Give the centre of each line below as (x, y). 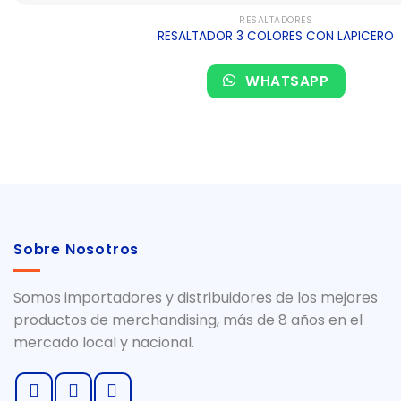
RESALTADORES (276, 20)
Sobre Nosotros (77, 249)
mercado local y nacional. (104, 343)
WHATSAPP (285, 81)
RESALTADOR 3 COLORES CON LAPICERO (276, 37)
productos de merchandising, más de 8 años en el (188, 320)
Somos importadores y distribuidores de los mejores (196, 298)
